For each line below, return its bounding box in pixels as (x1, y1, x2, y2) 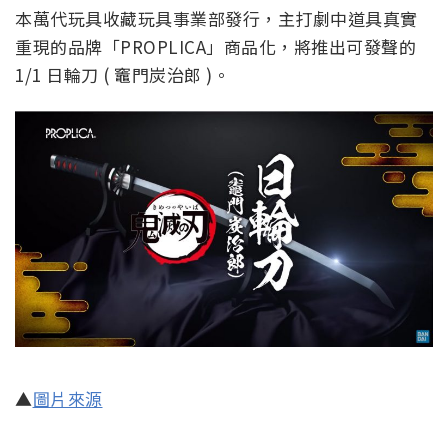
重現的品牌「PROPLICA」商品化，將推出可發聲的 (15, 33, 416, 59)
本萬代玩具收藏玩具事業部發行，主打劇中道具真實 (15, 5, 418, 31)
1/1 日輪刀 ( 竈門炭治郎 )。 (15, 61, 230, 87)
